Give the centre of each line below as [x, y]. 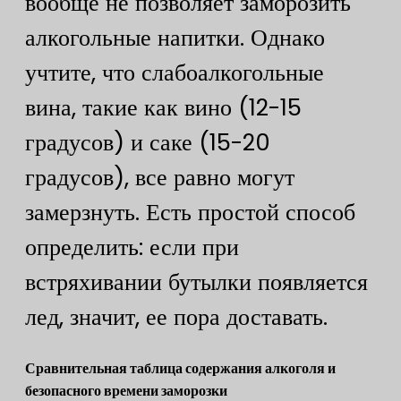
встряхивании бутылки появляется [196, 282]
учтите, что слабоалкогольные [175, 72]
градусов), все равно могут [160, 177]
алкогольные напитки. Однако [175, 37]
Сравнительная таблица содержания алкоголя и [180, 369]
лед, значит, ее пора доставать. [176, 316]
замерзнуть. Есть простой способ [190, 212]
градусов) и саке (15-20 [148, 142]
